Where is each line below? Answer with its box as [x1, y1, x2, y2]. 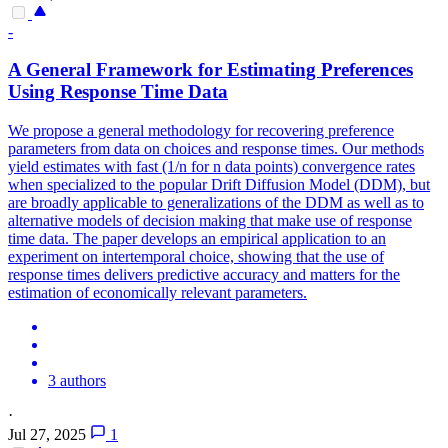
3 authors [48, 372, 106, 390]
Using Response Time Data [8, 81, 228, 103]
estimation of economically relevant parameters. [8, 284, 307, 302]
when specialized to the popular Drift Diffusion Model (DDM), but [8, 176, 430, 194]
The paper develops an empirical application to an [73, 230, 386, 248]
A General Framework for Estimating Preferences [8, 59, 413, 81]
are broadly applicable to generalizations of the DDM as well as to [8, 194, 424, 212]
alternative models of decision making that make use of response [8, 212, 412, 230]
